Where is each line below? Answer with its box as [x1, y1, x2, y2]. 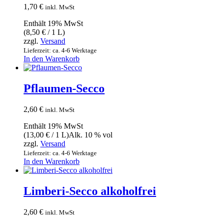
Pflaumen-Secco [24, 82, 105, 95]
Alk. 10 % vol [69, 130, 112, 139]
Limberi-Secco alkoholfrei [24, 184, 156, 197]
